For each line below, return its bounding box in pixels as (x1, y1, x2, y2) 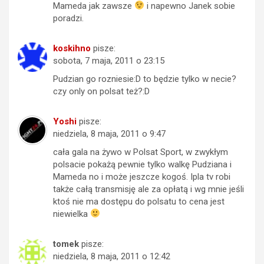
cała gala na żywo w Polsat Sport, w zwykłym (53, 146, 228, 157)
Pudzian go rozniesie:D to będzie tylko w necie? (53, 73, 236, 84)
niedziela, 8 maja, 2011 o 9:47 (53, 128, 166, 139)
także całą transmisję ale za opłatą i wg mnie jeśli (53, 183, 244, 194)
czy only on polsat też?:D (53, 85, 150, 97)
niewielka (53, 208, 90, 219)
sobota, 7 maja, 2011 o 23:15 (53, 55, 164, 66)
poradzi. (53, 12, 84, 24)
